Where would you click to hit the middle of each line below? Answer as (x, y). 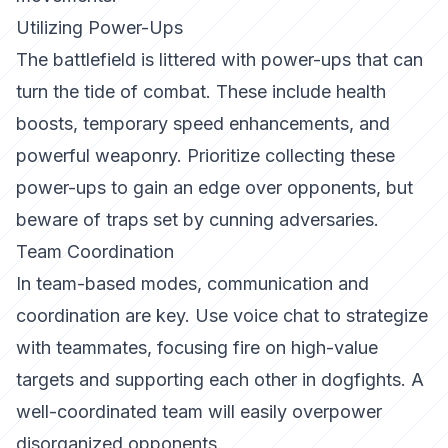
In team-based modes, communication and (192, 283)
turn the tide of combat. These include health (201, 91)
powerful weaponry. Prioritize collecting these (205, 155)
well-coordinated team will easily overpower (199, 411)
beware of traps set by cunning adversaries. (197, 219)
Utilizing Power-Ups (99, 27)
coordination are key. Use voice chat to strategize (222, 315)
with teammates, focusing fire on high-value (197, 347)
